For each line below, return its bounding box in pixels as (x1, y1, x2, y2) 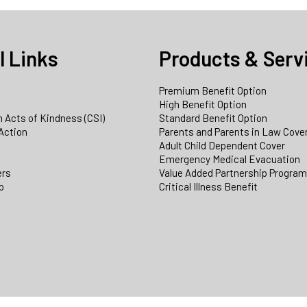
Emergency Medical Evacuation (159, 153, 300, 166)
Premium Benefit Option (159, 84, 267, 97)
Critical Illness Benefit (159, 180, 258, 193)
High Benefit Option (159, 98, 247, 111)
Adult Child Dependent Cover (159, 139, 285, 152)
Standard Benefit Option (159, 112, 267, 125)
